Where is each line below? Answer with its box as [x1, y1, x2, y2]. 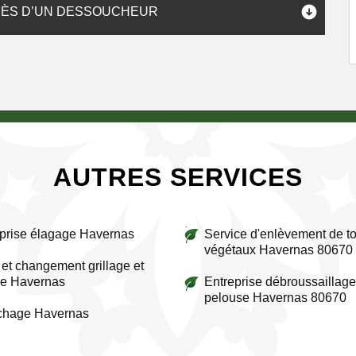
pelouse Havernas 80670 [204, 291, 346, 304]
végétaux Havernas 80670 [204, 243, 353, 257]
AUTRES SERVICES [53, 163, 303, 192]
